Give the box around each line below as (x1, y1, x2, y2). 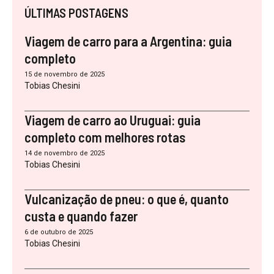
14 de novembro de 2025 (24, 149, 105, 157)
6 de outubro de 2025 (24, 228, 93, 236)
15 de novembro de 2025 (24, 70, 105, 78)
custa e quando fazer (24, 207, 138, 224)
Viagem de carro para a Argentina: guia (24, 32, 232, 49)
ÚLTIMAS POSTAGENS (24, 5, 128, 20)
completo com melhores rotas (24, 128, 185, 145)
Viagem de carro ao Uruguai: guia (24, 111, 201, 128)
